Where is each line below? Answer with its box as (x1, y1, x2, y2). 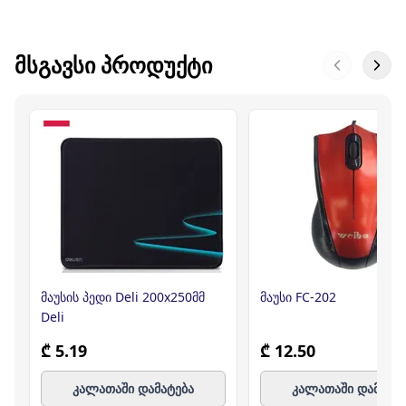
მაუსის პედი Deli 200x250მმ (41, 288, 205, 305)
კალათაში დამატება (72, 380, 194, 397)
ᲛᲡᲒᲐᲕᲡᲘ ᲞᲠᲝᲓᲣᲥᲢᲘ (14, 50, 212, 80)
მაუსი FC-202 (260, 288, 336, 305)
